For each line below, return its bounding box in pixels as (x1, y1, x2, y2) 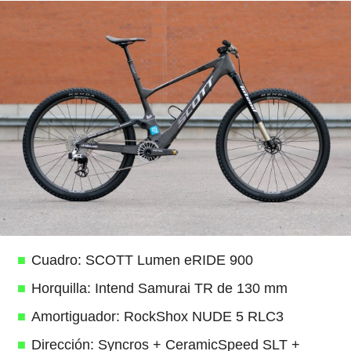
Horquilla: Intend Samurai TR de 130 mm (31, 280, 288, 297)
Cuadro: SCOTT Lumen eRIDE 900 (31, 252, 253, 269)
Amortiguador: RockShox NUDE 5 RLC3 (31, 309, 284, 325)
